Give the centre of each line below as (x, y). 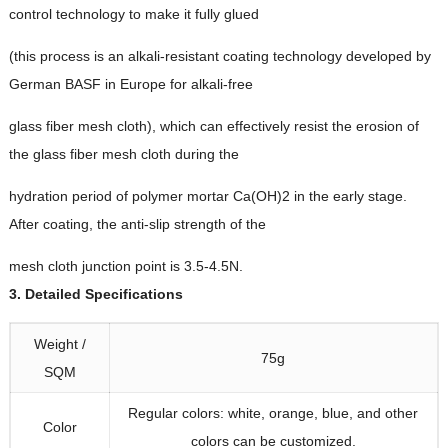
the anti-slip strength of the (181, 224)
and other (388, 413)
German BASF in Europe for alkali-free (130, 84)
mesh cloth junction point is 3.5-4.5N (123, 266)
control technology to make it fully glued (133, 14)
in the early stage (348, 196)
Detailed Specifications (103, 294)
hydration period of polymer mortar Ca (129, 196)
